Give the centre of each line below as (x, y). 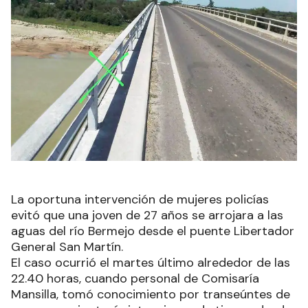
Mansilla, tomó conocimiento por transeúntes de (151, 295)
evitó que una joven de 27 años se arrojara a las (147, 216)
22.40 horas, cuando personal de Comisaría (135, 279)
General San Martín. (69, 247)
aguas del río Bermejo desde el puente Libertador (153, 231)
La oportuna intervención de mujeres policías (140, 200)
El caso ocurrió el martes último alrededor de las (151, 263)
